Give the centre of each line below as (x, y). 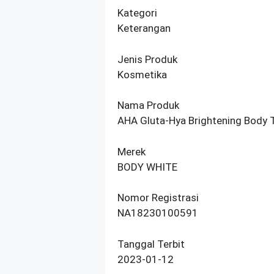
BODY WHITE (147, 167)
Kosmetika (142, 74)
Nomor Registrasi (158, 198)
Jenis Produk (147, 59)
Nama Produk (148, 106)
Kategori (137, 13)
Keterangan (144, 28)
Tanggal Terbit (151, 244)
